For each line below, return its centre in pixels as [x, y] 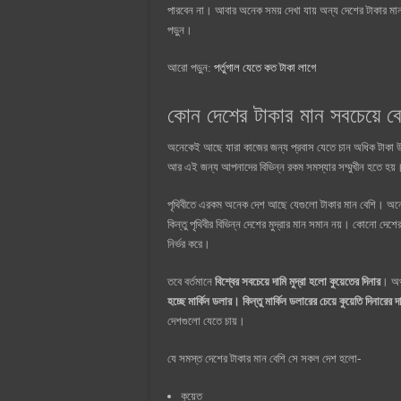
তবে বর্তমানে [191, 281]
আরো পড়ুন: [191, 67]
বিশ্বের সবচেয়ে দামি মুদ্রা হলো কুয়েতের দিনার [298, 281]
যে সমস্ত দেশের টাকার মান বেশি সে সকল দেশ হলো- [264, 358]
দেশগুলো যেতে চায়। [206, 320]
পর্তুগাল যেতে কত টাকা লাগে [265, 67]
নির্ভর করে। [189, 243]
